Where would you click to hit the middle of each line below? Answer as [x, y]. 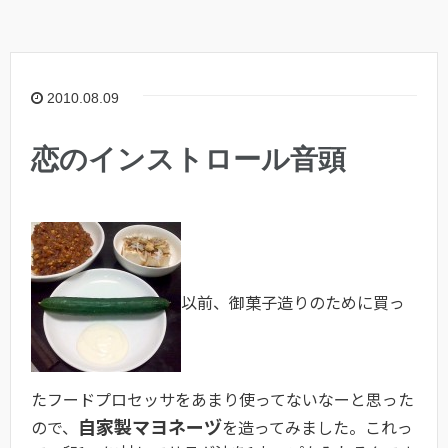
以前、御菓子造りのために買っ [293, 302]
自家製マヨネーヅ [150, 426]
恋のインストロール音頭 [188, 160]
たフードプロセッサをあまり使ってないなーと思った [222, 399]
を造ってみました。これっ [317, 427]
